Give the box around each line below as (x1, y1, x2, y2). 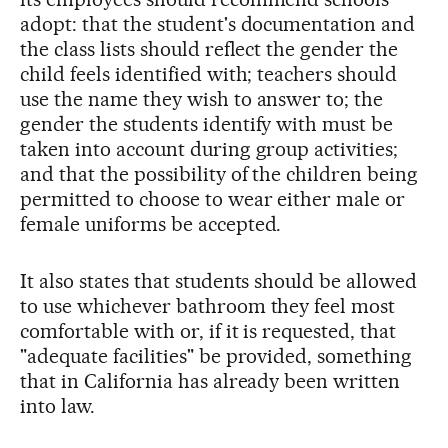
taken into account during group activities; (20, 137, 399, 161)
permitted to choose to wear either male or (20, 187, 406, 211)
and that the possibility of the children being (20, 162, 419, 186)
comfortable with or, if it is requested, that (20, 319, 397, 343)
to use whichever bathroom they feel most (20, 294, 396, 318)
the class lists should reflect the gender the (20, 37, 399, 61)
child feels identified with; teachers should (20, 62, 398, 86)
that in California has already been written (20, 369, 401, 393)
